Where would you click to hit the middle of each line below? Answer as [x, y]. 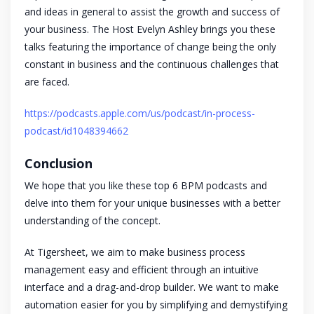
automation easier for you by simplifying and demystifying [156, 305]
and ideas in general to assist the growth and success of [152, 12]
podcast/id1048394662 [76, 131]
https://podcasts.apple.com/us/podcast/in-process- [140, 114]
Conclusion [59, 164]
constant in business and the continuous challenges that [152, 64]
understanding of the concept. [93, 221]
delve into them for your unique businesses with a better [152, 203]
